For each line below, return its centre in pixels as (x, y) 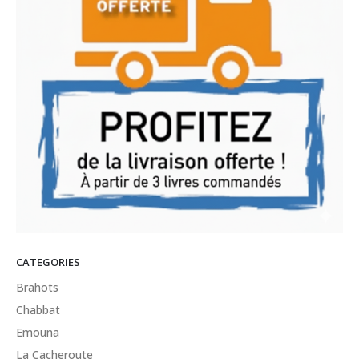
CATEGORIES (48, 262)
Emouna (38, 332)
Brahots (37, 287)
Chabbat (38, 309)
